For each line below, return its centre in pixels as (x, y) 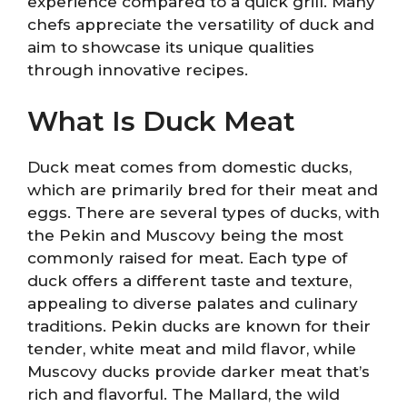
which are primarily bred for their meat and (203, 189)
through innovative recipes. (138, 70)
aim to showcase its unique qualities (171, 47)
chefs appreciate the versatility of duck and (201, 25)
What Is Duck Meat (161, 121)
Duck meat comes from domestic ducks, (189, 167)
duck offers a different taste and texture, (189, 280)
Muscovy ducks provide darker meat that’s (199, 371)
